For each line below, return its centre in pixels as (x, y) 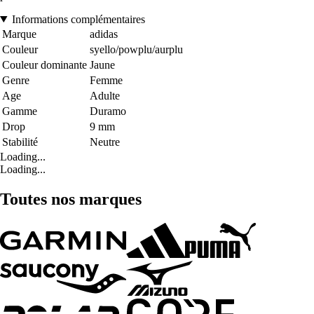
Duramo (108, 111)
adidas (104, 34)
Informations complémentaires (78, 19)
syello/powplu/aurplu (136, 49)
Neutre (105, 142)
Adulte (105, 95)
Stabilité (20, 142)
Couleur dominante (45, 64)
